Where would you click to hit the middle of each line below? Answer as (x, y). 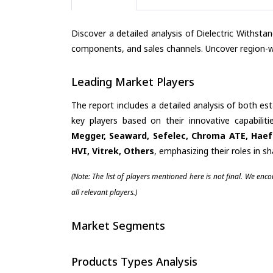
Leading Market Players (133, 82)
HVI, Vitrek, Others (113, 151)
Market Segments (118, 225)
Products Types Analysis (134, 262)
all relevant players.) (104, 192)
